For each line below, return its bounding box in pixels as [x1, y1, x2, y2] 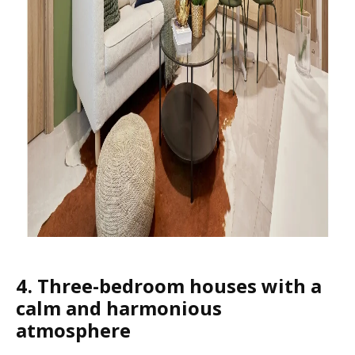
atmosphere [16, 317, 131, 343]
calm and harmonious [16, 295, 222, 321]
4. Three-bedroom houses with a [16, 273, 322, 299]
